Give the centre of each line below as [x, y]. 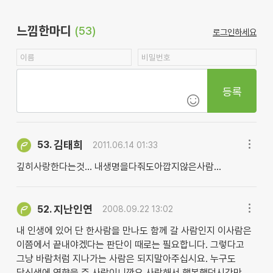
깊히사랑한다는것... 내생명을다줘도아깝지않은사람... [119, 166]
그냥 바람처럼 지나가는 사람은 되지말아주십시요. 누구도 [126, 259]
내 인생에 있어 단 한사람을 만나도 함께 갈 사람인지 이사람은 [134, 231]
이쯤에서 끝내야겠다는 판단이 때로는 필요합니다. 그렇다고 [130, 245]
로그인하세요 [235, 32]
